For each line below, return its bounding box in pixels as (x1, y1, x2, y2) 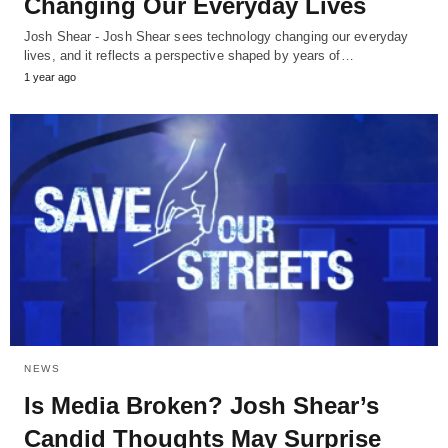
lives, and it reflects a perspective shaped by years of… (24, 47, 354, 63)
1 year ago (24, 70, 76, 83)
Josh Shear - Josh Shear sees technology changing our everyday (24, 28, 409, 44)
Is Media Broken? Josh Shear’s (24, 392, 379, 420)
